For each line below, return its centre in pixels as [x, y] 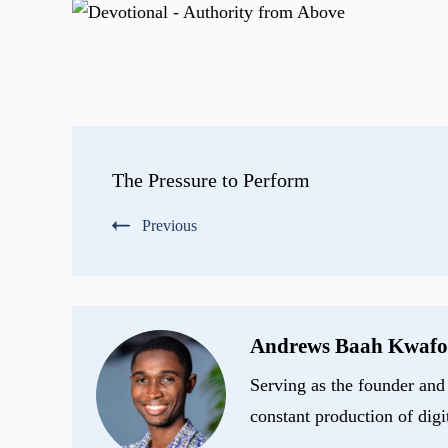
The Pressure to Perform [211, 180]
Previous [169, 226]
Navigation [155, 206]
